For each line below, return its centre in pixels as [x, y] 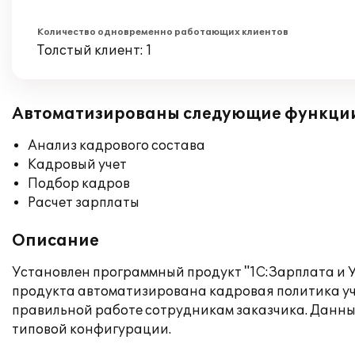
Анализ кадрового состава [116, 146]
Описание [55, 241]
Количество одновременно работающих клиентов [163, 32]
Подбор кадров [79, 184]
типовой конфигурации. [92, 330]
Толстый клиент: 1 [95, 51]
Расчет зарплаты [84, 203]
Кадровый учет [77, 165]
